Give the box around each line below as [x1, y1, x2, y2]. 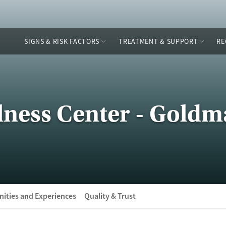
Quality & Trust [84, 191, 136, 201]
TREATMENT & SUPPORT [119, 37, 198, 46]
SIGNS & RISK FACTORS [24, 37, 100, 46]
